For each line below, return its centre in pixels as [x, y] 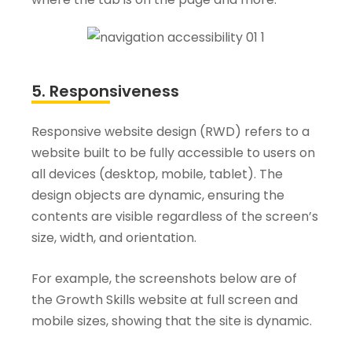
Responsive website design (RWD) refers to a [170, 132]
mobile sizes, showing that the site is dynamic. [172, 321]
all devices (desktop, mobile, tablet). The [157, 174]
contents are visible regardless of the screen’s [175, 217]
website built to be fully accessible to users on [173, 153]
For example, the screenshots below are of [164, 279]
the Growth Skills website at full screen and [165, 300]
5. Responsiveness [105, 92]
